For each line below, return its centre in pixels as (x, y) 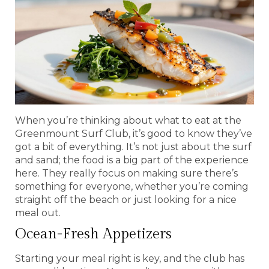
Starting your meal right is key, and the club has (130, 258)
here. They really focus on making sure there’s (126, 173)
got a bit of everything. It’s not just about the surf (133, 147)
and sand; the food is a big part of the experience (132, 160)
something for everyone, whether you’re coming (132, 186)
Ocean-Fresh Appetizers (93, 234)
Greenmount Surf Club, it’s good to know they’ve (134, 133)
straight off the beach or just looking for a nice (126, 199)
